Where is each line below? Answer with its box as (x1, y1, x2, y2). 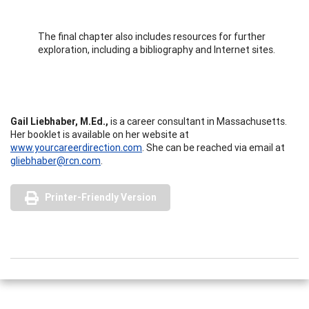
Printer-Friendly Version (45, 190, 157, 203)
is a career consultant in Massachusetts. (110, 114, 287, 128)
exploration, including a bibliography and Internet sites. (38, 43, 275, 56)
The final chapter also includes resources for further (38, 30, 266, 43)
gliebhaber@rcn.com (10, 154, 101, 167)
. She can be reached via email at (142, 141, 285, 154)
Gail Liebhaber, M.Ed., (10, 114, 110, 128)
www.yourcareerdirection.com (10, 141, 142, 154)
